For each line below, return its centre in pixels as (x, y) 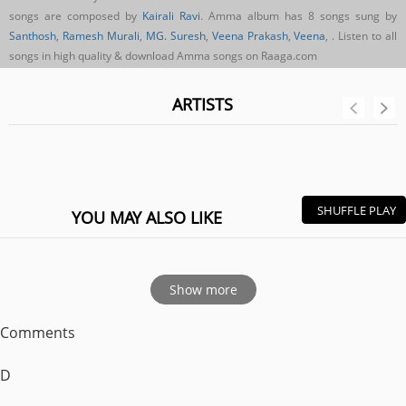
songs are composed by (76, 16)
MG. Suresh (175, 36)
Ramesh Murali (101, 36)
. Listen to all (365, 36)
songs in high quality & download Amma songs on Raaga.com (163, 56)
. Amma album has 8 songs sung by (299, 16)
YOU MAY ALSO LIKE (146, 217)
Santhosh (33, 36)
